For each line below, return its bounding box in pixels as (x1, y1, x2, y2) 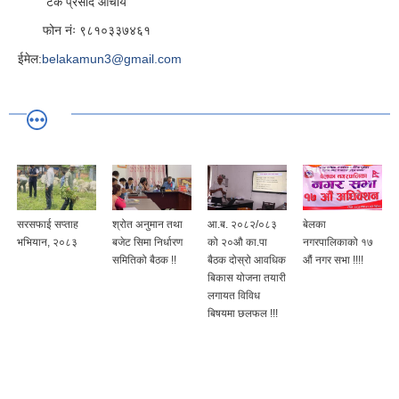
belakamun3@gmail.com (42, 51, 182, 66)
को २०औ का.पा (208, 236, 267, 249)
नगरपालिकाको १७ (303, 236, 373, 249)
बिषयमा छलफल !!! (208, 307, 278, 321)
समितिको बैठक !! (112, 254, 176, 267)
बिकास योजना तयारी (208, 272, 286, 285)
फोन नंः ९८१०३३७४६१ (18, 22, 151, 37)
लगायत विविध (208, 289, 260, 303)
